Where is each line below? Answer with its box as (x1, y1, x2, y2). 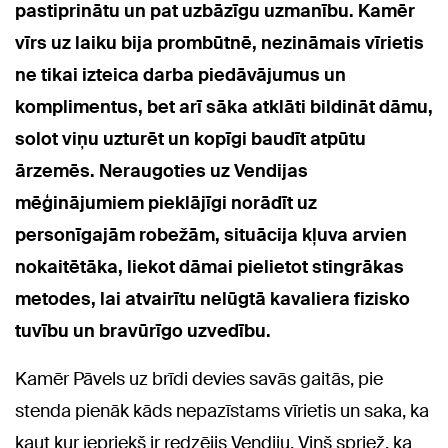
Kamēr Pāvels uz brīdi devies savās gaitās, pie (15, 367, 383, 392)
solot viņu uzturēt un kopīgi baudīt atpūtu (15, 127, 366, 152)
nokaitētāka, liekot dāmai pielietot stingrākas (15, 255, 404, 280)
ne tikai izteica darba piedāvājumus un (15, 63, 346, 88)
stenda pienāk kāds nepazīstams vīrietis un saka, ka (15, 399, 429, 424)
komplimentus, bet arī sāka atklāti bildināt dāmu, (15, 95, 433, 120)
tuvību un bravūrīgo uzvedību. (15, 319, 271, 344)
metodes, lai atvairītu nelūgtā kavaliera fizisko (15, 287, 410, 312)
